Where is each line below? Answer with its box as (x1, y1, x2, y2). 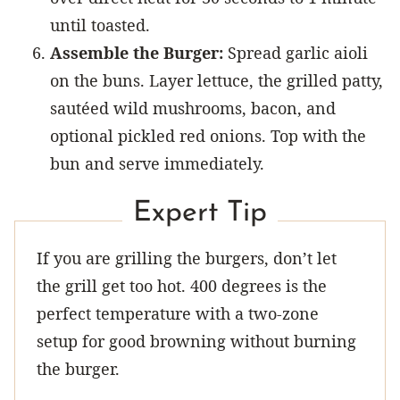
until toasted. (50, 14, 150, 37)
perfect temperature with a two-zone (37, 303, 319, 325)
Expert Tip (133, 199, 267, 229)
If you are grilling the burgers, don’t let (37, 247, 337, 270)
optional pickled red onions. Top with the (50, 125, 366, 147)
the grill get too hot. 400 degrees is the (37, 275, 327, 297)
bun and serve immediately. (50, 153, 264, 175)
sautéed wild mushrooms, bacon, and (50, 97, 336, 120)
